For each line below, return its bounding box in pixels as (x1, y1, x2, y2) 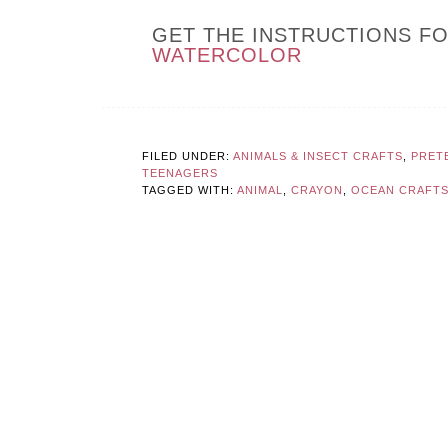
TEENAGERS (142, 167, 218, 180)
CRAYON (291, 184, 343, 197)
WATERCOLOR (152, 44, 302, 67)
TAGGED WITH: (142, 184, 237, 197)
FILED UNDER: (142, 150, 233, 163)
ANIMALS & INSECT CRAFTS (233, 150, 403, 163)
